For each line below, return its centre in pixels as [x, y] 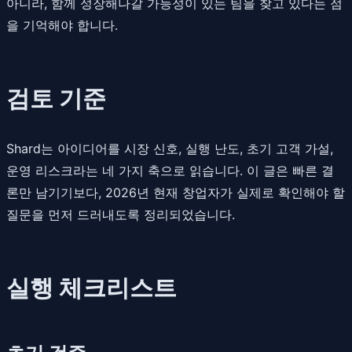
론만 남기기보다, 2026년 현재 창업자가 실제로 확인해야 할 [176, 192]
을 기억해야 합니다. [62, 25]
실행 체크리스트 [92, 287]
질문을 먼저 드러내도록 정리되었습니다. [121, 214]
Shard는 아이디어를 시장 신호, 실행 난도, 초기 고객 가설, [170, 148]
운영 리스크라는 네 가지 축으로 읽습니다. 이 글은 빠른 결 [170, 170]
